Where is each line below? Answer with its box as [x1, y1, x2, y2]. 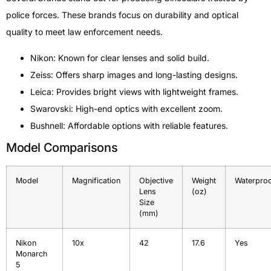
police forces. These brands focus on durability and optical [6, 10, 238, 21]
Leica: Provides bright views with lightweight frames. [30, 86, 238, 97]
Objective [139, 175, 173, 185]
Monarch [16, 249, 47, 258]
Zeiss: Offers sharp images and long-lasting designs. [30, 69, 238, 80]
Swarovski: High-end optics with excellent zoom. [30, 103, 223, 114]
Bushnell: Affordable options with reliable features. [30, 120, 228, 131]
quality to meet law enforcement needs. [6, 27, 163, 38]
